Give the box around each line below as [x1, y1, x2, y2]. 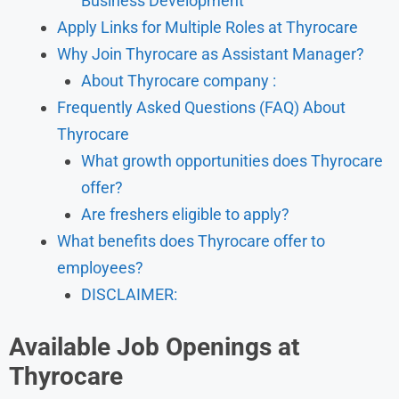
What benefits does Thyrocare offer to [57, 231, 325, 250]
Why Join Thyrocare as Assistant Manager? [57, 44, 364, 63]
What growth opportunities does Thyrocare [81, 151, 383, 170]
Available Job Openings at [9, 331, 299, 362]
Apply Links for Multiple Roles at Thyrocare [57, 17, 358, 37]
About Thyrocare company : [81, 70, 276, 90]
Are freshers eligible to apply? [81, 204, 289, 224]
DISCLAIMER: [81, 284, 177, 304]
